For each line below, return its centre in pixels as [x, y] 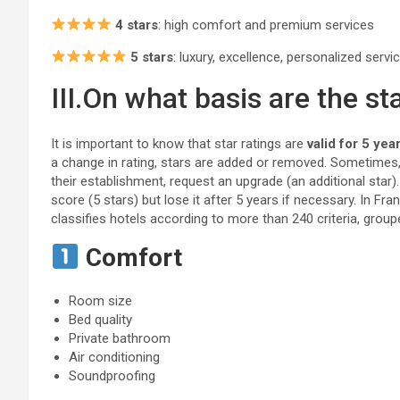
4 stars [137, 25]
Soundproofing [112, 375]
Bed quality [100, 319]
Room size [100, 300]
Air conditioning [114, 357]
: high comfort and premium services [267, 25]
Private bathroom [120, 338]
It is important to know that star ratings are [179, 143]
